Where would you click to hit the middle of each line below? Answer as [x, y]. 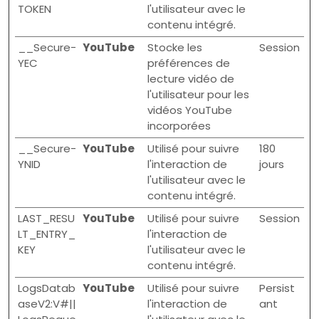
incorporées [179, 126]
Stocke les [175, 47]
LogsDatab [47, 288]
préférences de [189, 63]
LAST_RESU [46, 218]
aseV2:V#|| [47, 304]
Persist [277, 288]
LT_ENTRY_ [47, 234]
